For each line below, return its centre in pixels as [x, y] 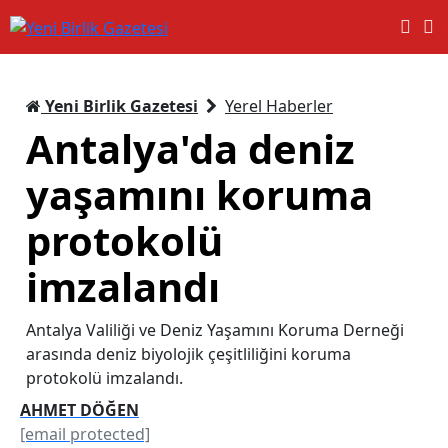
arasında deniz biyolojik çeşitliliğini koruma [188, 353]
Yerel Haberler [279, 105]
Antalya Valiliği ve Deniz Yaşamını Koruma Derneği [215, 329]
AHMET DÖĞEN [79, 409]
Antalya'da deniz [190, 148]
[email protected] [85, 433]
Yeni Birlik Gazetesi [119, 105]
